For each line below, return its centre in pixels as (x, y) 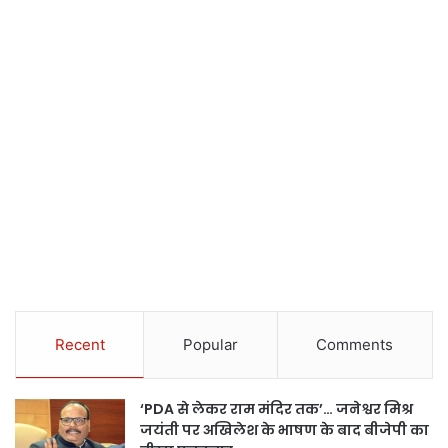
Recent (79, 345)
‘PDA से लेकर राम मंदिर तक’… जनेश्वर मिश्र (276, 409)
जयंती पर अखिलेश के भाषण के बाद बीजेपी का (284, 430)
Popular (210, 345)
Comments (355, 345)
